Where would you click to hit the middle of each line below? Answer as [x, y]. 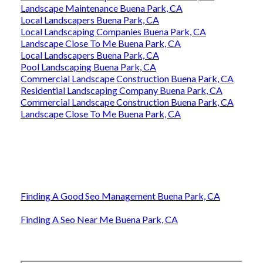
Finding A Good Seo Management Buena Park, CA [120, 196]
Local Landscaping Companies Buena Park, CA [113, 32]
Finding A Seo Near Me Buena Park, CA [99, 220]
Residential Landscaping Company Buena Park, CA [121, 90]
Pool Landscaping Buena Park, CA [88, 67]
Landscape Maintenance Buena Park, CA [101, 8]
